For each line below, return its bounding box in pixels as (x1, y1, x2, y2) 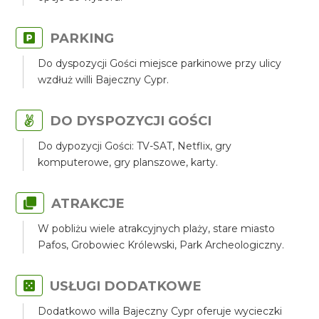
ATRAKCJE (51, 195, 125, 211)
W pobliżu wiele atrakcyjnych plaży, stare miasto (38, 222, 276, 235)
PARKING (50, 30, 115, 46)
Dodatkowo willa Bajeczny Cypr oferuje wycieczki (38, 305, 283, 318)
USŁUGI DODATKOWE (50, 278, 202, 294)
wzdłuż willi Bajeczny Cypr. (38, 73, 169, 86)
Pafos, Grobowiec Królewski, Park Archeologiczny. (38, 239, 285, 251)
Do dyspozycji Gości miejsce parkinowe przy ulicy (38, 57, 282, 70)
